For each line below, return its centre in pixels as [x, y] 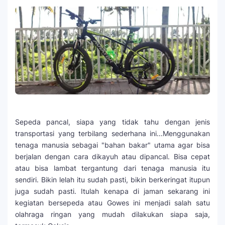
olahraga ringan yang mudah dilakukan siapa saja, [113, 214]
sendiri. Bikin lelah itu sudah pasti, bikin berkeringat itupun [113, 179]
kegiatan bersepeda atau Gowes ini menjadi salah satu [113, 202]
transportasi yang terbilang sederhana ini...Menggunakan [113, 133]
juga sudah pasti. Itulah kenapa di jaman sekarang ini [113, 191]
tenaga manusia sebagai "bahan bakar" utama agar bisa [113, 145]
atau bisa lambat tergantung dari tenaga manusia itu [113, 168]
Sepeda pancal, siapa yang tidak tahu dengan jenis [113, 122]
